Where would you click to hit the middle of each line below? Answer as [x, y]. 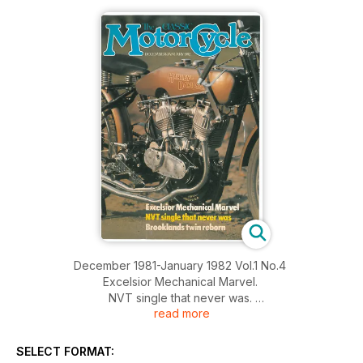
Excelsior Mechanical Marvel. [181, 281]
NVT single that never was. [181, 297]
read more [181, 313]
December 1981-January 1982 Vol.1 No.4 [181, 265]
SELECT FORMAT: [65, 351]
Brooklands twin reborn [181, 314]
